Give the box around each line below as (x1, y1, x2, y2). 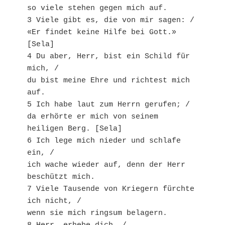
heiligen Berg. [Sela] (27, 125, 122, 134)
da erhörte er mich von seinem (27, 113, 158, 122)
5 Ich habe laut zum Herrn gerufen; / (27, 100, 190, 109)
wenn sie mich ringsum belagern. (27, 209, 167, 218)
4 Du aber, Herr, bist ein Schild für (27, 52, 190, 61)
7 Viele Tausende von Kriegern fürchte (27, 185, 194, 194)
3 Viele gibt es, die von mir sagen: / (27, 16, 194, 25)
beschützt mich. (27, 173, 95, 182)
